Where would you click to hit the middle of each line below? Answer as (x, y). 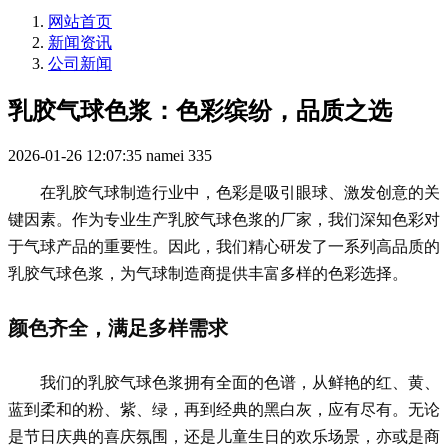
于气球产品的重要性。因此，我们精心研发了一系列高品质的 (224, 245)
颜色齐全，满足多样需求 (118, 327)
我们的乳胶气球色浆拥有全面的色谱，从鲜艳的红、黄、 (240, 381)
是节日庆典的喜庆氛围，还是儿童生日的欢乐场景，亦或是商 (224, 435)
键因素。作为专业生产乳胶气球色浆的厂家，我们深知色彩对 (224, 218)
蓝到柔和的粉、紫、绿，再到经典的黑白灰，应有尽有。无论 (224, 408)
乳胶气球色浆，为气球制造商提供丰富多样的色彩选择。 (208, 272)
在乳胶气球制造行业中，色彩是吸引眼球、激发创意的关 (240, 191)
